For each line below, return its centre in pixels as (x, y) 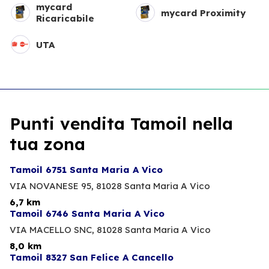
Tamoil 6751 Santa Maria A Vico (86, 170)
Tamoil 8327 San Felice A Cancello (92, 258)
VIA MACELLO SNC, (52, 230)
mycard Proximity (203, 13)
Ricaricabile (65, 19)
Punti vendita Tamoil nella (121, 124)
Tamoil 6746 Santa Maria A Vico (87, 214)
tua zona (47, 144)
